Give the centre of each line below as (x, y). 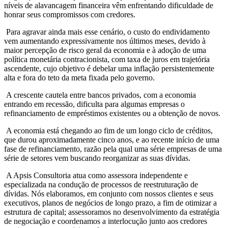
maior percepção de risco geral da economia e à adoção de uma (105, 50)
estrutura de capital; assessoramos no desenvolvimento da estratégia (112, 212)
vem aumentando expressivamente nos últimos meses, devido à (105, 41)
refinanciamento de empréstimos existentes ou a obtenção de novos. (112, 113)
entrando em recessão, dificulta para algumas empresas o (94, 104)
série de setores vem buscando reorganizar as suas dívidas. (98, 158)
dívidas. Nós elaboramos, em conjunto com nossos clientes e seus (109, 193)
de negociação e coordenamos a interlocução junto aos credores (106, 221)
